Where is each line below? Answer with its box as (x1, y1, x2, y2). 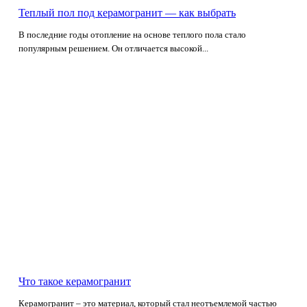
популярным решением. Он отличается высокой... (19, 42, 208, 53)
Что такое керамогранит (19, 275, 131, 288)
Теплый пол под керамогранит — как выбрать (19, 6, 236, 19)
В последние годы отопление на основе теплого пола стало (19, 29, 246, 40)
